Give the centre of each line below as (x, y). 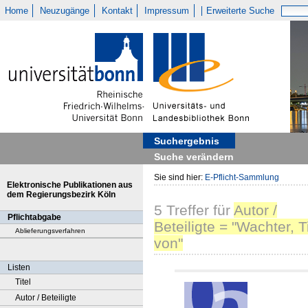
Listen (19, 267)
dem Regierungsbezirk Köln (61, 195)
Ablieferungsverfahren (50, 231)
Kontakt (117, 11)
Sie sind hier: (179, 177)
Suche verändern (194, 157)
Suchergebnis (187, 141)
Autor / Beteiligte (46, 298)
